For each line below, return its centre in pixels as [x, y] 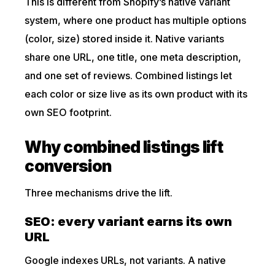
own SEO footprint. [68, 112]
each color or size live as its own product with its [136, 94]
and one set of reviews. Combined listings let [129, 76]
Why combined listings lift [124, 147]
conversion [68, 166]
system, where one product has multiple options [136, 20]
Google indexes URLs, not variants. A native [126, 260]
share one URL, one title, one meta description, [133, 57]
